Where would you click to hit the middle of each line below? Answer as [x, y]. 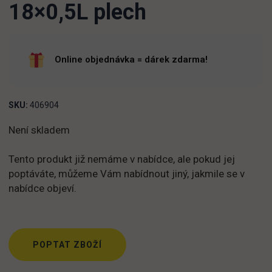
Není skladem [39, 130]
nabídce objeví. [42, 188]
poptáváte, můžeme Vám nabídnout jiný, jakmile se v [127, 174]
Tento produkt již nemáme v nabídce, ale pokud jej [122, 159]
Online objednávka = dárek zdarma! [131, 59]
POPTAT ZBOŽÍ [67, 245]
